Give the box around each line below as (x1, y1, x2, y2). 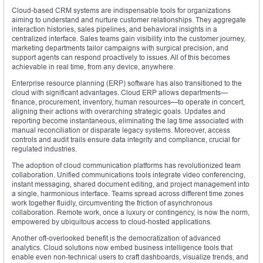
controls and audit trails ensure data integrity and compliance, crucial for (12, 135, 240, 144)
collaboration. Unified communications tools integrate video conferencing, (12, 170, 245, 180)
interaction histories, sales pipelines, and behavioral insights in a (12, 25, 217, 34)
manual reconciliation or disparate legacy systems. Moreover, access (12, 126, 230, 135)
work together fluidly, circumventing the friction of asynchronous (12, 198, 213, 208)
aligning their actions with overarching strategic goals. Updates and (12, 107, 225, 116)
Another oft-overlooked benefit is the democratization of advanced (12, 234, 221, 243)
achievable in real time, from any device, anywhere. (12, 62, 175, 72)
